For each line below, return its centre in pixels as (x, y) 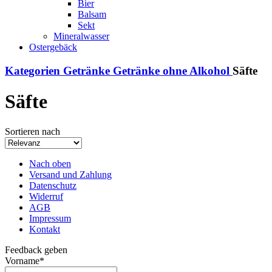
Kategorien (32, 70)
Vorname (22, 260)
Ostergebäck (53, 47)
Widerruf (46, 196)
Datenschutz (53, 185)
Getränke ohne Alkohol (171, 70)
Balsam (92, 14)
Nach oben (50, 163)
